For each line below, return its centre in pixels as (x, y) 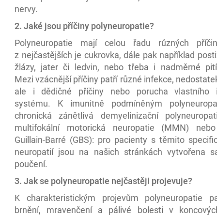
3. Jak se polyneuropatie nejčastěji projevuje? (103, 181)
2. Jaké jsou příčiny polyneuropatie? (84, 26)
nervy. (26, 9)
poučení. (31, 164)
